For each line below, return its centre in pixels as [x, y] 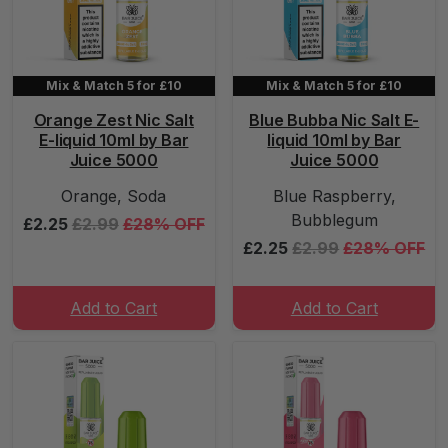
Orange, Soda [114, 196]
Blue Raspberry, [334, 196]
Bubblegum [334, 220]
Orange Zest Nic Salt [113, 120]
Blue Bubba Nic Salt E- [334, 120]
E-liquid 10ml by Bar [114, 140]
